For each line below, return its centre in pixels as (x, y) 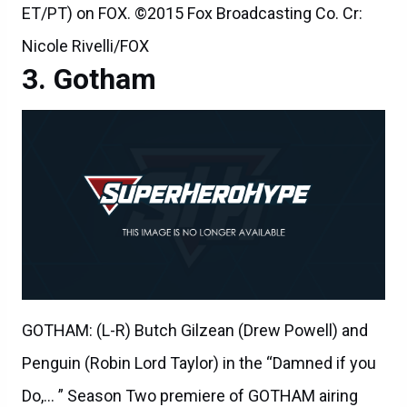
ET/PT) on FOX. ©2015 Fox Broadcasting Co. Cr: (192, 13)
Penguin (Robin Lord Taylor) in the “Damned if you (199, 362)
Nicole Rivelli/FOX (85, 45)
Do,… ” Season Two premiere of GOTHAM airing (190, 395)
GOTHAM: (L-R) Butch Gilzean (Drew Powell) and (195, 330)
